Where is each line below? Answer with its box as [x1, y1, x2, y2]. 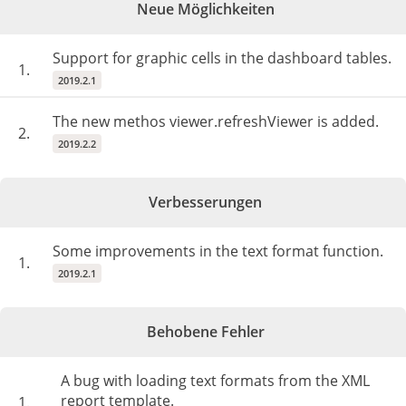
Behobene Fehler [146, 322, 265, 342]
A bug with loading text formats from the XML [61, 371, 370, 391]
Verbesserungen [149, 192, 262, 212]
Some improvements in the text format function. [53, 241, 383, 261]
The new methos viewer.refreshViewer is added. [53, 111, 379, 131]
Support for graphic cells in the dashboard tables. [53, 48, 391, 68]
